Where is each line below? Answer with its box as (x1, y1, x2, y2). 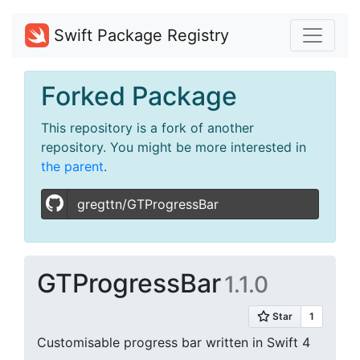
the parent (41, 158, 104, 174)
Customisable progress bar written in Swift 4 (37, 334, 310, 350)
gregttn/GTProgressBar (77, 196, 219, 212)
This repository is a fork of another (41, 120, 254, 136)
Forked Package (41, 80, 237, 112)
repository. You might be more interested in (41, 139, 306, 155)
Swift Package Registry (49, 26, 229, 45)
